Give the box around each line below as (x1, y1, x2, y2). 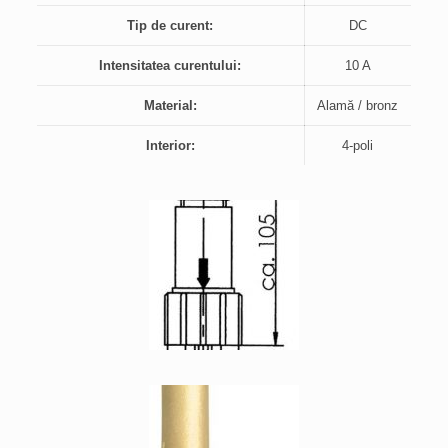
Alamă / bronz (317, 98, 399, 114)
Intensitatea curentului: (99, 58, 242, 74)
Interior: (145, 138, 195, 154)
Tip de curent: (127, 18, 214, 34)
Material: (143, 98, 197, 114)
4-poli (342, 138, 374, 154)
